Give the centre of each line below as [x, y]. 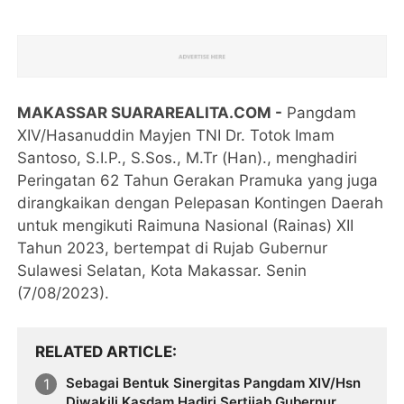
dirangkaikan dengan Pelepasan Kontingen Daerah [201, 203]
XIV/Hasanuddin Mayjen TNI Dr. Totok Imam [176, 136]
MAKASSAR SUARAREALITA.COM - [150, 113]
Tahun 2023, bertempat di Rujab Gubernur [173, 248]
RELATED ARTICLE [104, 352]
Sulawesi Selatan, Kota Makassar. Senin [162, 271]
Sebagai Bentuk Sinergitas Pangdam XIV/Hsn [155, 383]
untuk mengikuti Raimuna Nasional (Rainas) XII [186, 226]
